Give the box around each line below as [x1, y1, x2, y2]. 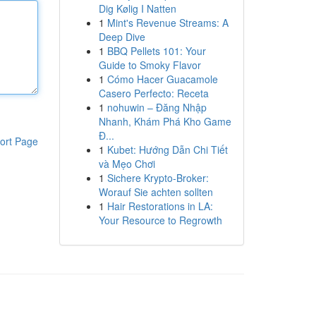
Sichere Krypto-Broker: [107, 171, 209, 185]
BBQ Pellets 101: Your [107, 44, 206, 58]
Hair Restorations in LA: [107, 199, 213, 213]
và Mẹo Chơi [98, 157, 155, 171]
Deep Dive [98, 30, 145, 44]
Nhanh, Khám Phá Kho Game [98, 114, 231, 128]
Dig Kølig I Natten [98, 1, 176, 16]
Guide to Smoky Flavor [98, 58, 201, 72]
